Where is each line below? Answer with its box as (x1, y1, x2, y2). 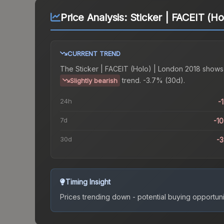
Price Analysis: (60, 11, 130, 24)
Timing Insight (65, 177, 110, 186)
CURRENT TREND (67, 49, 120, 58)
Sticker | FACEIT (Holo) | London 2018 (75, 64, 200, 73)
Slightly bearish (70, 76, 117, 85)
